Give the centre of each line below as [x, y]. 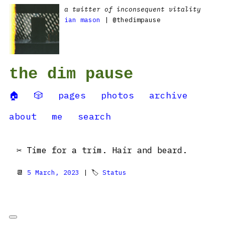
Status [115, 173]
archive [168, 95]
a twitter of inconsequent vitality [133, 9]
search [94, 116]
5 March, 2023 [53, 173]
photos [118, 95]
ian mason [82, 20]
